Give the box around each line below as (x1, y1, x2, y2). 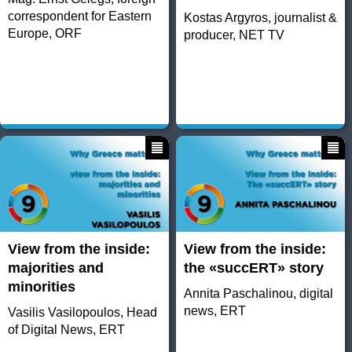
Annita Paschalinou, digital (183, 287, 333, 301)
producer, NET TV (183, 28, 284, 42)
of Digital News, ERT (8, 323, 125, 337)
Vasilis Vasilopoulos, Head (8, 306, 157, 320)
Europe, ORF (8, 27, 82, 41)
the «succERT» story (183, 260, 324, 277)
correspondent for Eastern (8, 9, 152, 24)
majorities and (8, 260, 104, 277)
